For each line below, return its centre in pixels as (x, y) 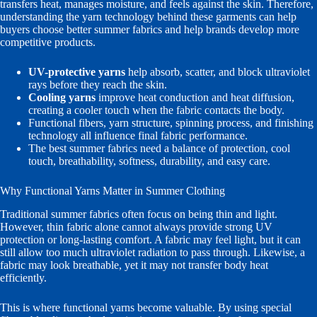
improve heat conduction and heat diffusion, (195, 97)
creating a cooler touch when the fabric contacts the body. (156, 110)
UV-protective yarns (77, 72)
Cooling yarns (62, 97)
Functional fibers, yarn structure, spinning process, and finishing (171, 123)
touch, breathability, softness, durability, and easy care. (149, 161)
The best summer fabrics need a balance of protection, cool (159, 148)
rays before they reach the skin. (98, 85)
